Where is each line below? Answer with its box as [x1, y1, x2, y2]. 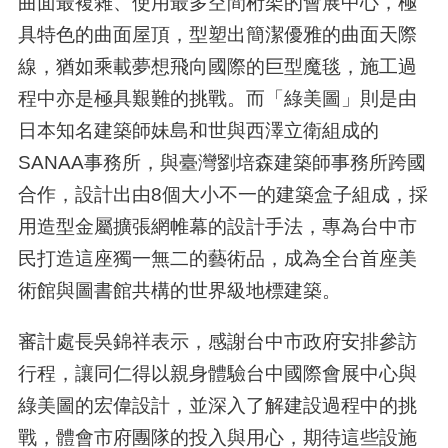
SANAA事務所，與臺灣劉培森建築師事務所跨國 [17, 151, 426, 174]
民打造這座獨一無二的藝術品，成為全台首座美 [17, 247, 417, 270]
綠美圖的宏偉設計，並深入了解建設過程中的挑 [17, 394, 417, 417]
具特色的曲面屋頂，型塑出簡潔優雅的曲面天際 [17, 23, 417, 46]
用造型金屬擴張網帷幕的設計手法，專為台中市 [17, 215, 417, 238]
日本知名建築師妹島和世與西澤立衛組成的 [17, 119, 379, 142]
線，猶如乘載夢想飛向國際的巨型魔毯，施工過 [17, 55, 417, 78]
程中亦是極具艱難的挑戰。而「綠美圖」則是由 [17, 87, 417, 110]
